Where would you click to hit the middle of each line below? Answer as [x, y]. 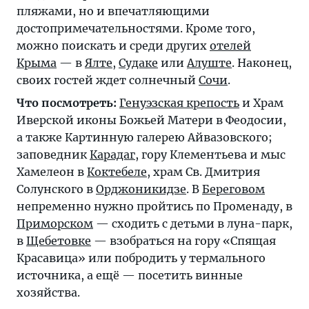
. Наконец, [262, 62]
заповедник [53, 154]
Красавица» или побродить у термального [141, 258]
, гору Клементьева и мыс [210, 154]
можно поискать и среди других [113, 45]
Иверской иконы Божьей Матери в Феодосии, [151, 120]
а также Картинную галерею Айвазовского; [144, 137]
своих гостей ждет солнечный [108, 80]
